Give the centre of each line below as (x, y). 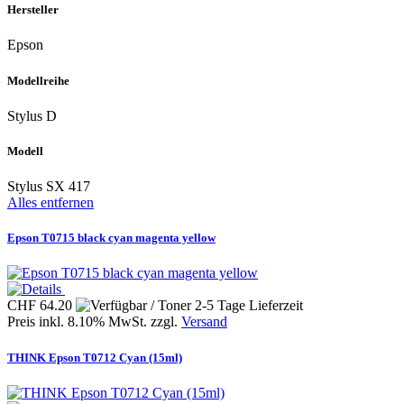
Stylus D (32, 115)
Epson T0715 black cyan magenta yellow (111, 238)
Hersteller (33, 10)
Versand (204, 322)
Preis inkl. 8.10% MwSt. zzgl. (94, 322)
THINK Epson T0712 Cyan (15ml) (95, 357)
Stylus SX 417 (49, 187)
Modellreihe (38, 80)
